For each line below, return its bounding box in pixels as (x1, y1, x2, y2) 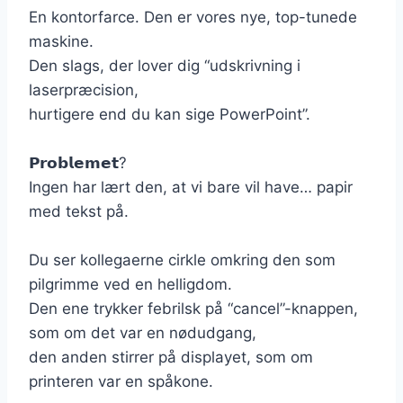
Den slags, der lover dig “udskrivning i (29, 56, 300, 75)
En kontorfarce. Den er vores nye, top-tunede (29, 7, 357, 26)
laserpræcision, (29, 80, 139, 99)
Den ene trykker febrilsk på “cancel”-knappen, (29, 299, 358, 318)
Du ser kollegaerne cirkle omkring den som (29, 250, 336, 269)
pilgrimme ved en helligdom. (29, 274, 232, 293)
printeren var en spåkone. (29, 372, 213, 390)
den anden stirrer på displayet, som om (29, 347, 313, 366)
